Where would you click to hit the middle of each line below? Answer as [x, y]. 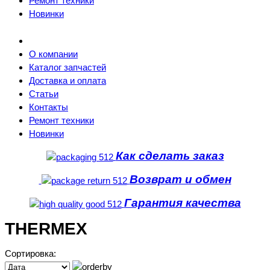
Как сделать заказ [170, 156]
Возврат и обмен [180, 180]
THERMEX [46, 228]
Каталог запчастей [67, 67]
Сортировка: [30, 253]
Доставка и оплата [67, 81]
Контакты [49, 107]
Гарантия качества [182, 203]
